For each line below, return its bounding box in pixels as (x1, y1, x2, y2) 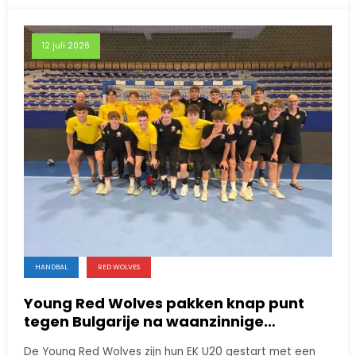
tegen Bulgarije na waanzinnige (24, 311, 264, 332)
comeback (24, 330, 105, 350)
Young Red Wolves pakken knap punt (24, 293, 304, 314)
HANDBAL (35, 262, 68, 273)
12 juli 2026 (42, 40, 90, 52)
